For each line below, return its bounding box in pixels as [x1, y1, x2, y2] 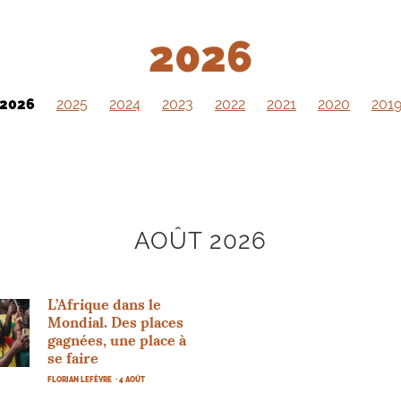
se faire [47, 348, 99, 367]
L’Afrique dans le [47, 294, 162, 313]
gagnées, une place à [47, 330, 187, 349]
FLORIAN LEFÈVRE [47, 374, 113, 384]
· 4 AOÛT [115, 374, 146, 384]
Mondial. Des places [47, 312, 184, 331]
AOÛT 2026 [134, 226, 267, 254]
